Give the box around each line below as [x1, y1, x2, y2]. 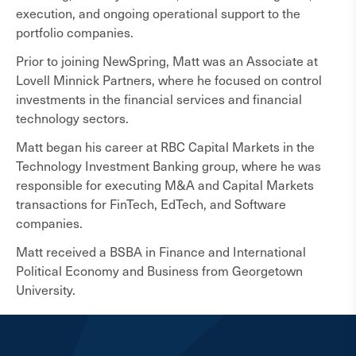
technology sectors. [16, 108, 129, 127]
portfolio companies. [16, 22, 133, 41]
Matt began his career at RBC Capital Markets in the [16, 137, 315, 156]
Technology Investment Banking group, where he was [16, 156, 321, 175]
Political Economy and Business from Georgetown [16, 261, 303, 280]
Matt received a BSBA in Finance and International [16, 242, 306, 261]
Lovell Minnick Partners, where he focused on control [16, 70, 322, 89]
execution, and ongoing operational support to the [16, 3, 300, 22]
